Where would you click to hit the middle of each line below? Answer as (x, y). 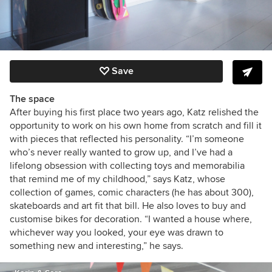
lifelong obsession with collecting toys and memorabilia (127, 165)
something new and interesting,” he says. (97, 246)
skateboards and (44, 206)
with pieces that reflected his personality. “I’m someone (127, 139)
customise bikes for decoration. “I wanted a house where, (131, 219)
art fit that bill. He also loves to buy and (164, 206)
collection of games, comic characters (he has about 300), (132, 192)
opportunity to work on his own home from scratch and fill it (136, 125)
